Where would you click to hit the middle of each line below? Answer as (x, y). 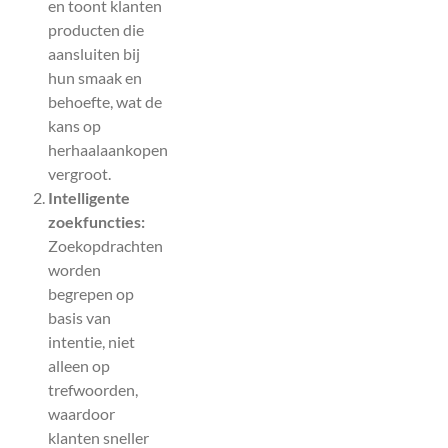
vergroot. (79, 173)
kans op (74, 125)
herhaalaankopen (108, 149)
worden (74, 269)
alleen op (79, 365)
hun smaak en (95, 77)
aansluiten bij (94, 53)
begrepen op (91, 293)
